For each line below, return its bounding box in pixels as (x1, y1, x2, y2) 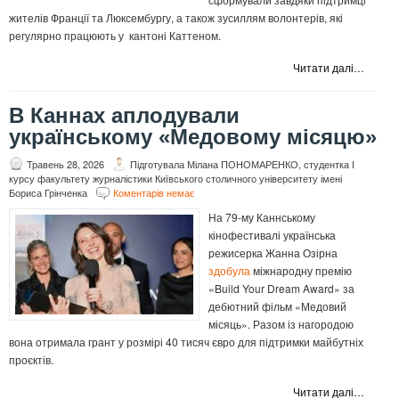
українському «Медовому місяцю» (9, 125, 377, 150)
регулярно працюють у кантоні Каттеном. (9, 28, 221, 44)
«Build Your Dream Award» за (208, 281, 354, 297)
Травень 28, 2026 (27, 157, 104, 172)
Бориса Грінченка (9, 185, 87, 200)
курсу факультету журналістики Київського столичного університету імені (9, 171, 342, 186)
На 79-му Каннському (208, 209, 315, 225)
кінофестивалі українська (208, 227, 336, 243)
